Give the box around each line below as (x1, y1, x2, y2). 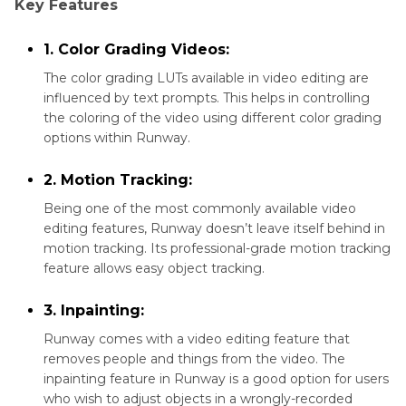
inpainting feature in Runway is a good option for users (43, 371, 389, 388)
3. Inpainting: (43, 302, 144, 320)
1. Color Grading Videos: (43, 41, 229, 59)
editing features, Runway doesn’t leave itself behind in (43, 220, 385, 237)
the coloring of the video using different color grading (43, 110, 382, 127)
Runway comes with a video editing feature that (43, 331, 350, 348)
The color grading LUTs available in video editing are (43, 70, 369, 87)
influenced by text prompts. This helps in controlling (43, 90, 370, 107)
